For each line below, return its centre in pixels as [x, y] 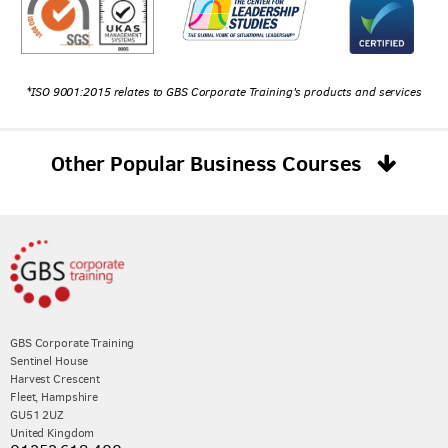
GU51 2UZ [37, 414]
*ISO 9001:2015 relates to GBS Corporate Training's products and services [224, 92]
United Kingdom [52, 432]
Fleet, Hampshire [54, 396]
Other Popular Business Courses [209, 163]
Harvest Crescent [55, 378]
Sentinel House [49, 360]
